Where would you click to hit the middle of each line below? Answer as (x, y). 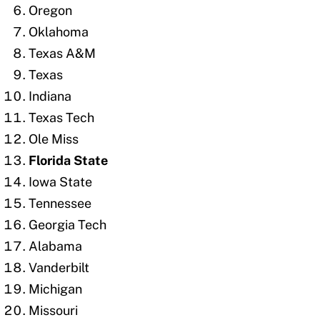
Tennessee (60, 204)
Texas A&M (62, 54)
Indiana (50, 96)
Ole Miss (54, 139)
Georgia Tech (67, 225)
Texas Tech (61, 118)
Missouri (53, 311)
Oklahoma (59, 32)
